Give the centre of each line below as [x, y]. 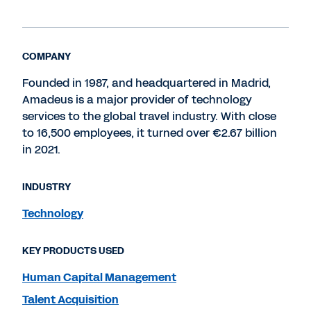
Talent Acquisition [70, 300]
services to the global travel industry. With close [149, 116]
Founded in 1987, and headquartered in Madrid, [146, 83]
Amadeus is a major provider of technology [137, 100]
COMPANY [47, 57]
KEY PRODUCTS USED [73, 251]
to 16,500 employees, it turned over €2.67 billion [150, 133]
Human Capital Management [99, 277]
